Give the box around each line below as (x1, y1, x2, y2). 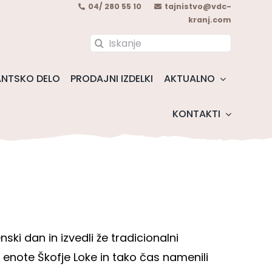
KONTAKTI (172, 107, 220, 121)
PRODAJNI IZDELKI (70, 72, 154, 86)
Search (89, 34, 128, 49)
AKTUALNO (164, 72, 215, 86)
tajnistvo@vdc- (164, 1, 231, 12)
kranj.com (188, 15, 231, 25)
